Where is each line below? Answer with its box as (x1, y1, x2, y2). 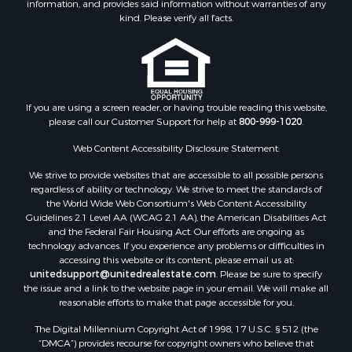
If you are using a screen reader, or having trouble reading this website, (25, 101, 327, 114)
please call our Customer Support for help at (49, 115, 239, 128)
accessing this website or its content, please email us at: (58, 253, 294, 266)
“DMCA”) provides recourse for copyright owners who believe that (38, 336, 313, 350)
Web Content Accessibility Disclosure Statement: (72, 141, 280, 155)
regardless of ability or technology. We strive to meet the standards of (30, 182, 322, 196)
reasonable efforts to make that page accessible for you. (58, 295, 294, 309)
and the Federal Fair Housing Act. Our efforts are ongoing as (48, 225, 304, 238)
